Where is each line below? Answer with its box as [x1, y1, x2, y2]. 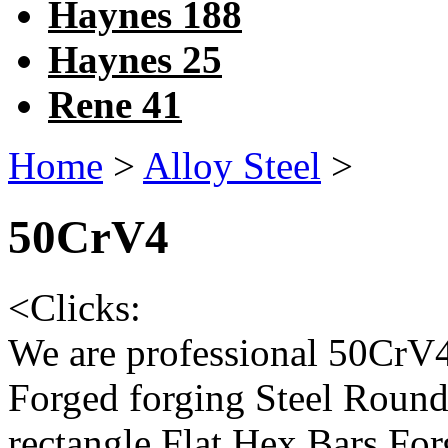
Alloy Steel [143, 144, 321, 188]
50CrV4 [8, 210, 169, 263]
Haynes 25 [48, 38, 222, 82]
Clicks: [30, 286, 141, 330]
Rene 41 [48, 83, 182, 127]
